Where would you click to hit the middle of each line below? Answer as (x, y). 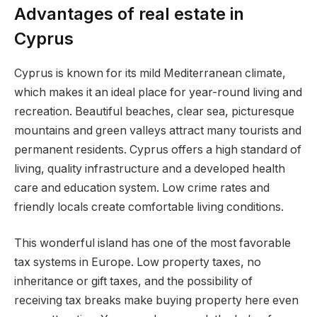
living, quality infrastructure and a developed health (150, 168)
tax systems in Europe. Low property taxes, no (138, 263)
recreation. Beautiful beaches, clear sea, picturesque (154, 111)
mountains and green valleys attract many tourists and (158, 130)
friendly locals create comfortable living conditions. (149, 207)
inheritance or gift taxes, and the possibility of (133, 282)
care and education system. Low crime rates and (142, 188)
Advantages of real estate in (129, 13)
